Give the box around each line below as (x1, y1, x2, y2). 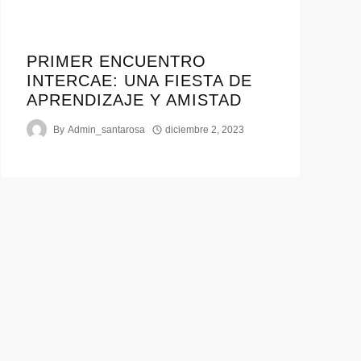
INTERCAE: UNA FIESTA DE (27, 72, 253, 90)
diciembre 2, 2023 (164, 123, 244, 135)
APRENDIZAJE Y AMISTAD (27, 91, 243, 110)
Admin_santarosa (67, 123, 145, 135)
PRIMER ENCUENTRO (27, 52, 207, 71)
